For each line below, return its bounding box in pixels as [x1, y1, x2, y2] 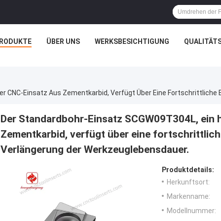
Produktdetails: [162, 165, 214, 174]
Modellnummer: [167, 206, 216, 215]
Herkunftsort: [167, 178, 210, 186]
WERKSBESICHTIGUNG [95, 37, 169, 45]
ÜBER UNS [46, 37, 80, 45]
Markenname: [167, 192, 210, 200]
